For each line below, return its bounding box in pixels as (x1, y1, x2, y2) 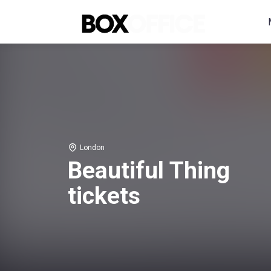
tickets (67, 181, 140, 210)
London (79, 143, 105, 152)
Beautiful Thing (67, 156, 230, 184)
